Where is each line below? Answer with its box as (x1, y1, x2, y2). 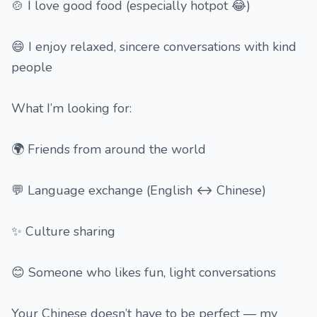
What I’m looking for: (11, 100, 132, 117)
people (11, 59, 52, 76)
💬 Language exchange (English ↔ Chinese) (11, 182, 266, 199)
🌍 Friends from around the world (11, 141, 206, 158)
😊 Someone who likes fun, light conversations (11, 264, 276, 281)
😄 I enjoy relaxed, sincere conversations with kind (11, 38, 296, 55)
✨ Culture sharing (11, 223, 115, 240)
